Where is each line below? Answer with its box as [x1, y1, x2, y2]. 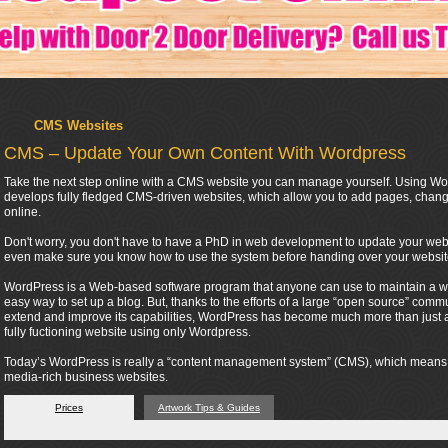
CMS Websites [34, 118, 123, 133]
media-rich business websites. [4, 370, 168, 384]
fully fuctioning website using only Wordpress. [4, 325, 251, 339]
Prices [55, 402, 83, 413]
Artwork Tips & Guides [158, 402, 260, 413]
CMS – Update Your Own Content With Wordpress [4, 143, 406, 163]
